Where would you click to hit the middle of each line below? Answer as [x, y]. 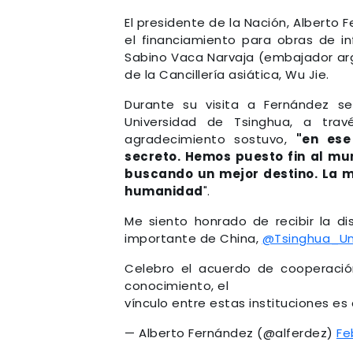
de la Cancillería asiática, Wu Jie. [227, 74]
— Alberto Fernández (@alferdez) [230, 333]
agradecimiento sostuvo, [210, 139]
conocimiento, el [176, 285]
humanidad [164, 191]
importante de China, [193, 238]
